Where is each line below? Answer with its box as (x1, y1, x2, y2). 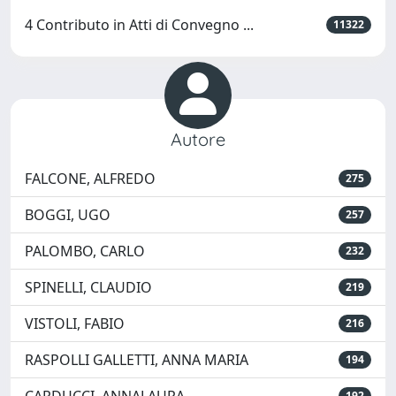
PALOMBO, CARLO (25, 241, 145, 261)
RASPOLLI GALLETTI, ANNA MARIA (25, 350, 248, 369)
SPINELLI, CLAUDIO (25, 278, 152, 297)
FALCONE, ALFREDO (25, 169, 156, 188)
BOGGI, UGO (25, 205, 110, 225)
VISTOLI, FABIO (25, 314, 125, 333)
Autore (171, 128, 225, 150)
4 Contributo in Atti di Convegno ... (25, 15, 254, 34)
